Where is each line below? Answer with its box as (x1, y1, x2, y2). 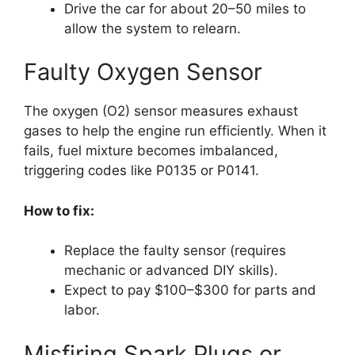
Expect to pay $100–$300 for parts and (64, 282, 316, 299)
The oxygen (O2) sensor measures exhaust (24, 103, 298, 120)
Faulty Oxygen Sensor (24, 58, 262, 86)
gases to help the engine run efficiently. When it (24, 123, 326, 139)
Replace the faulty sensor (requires (64, 242, 286, 259)
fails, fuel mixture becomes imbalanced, (24, 143, 278, 159)
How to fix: (24, 202, 94, 219)
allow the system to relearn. (64, 20, 241, 36)
